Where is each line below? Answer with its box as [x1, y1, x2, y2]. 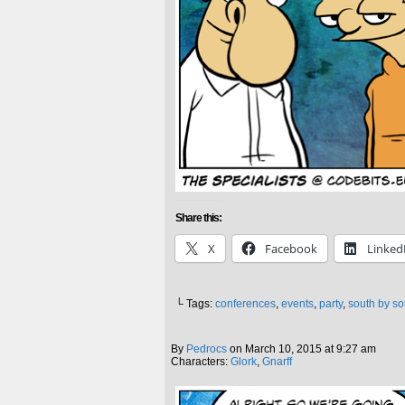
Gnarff [262, 355, 292, 369]
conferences [215, 297, 276, 311]
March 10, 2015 [245, 343, 322, 356]
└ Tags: [175, 297, 215, 311]
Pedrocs [186, 343, 227, 356]
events [281, 297, 314, 311]
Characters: [171, 355, 231, 369]
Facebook [265, 240, 317, 258]
